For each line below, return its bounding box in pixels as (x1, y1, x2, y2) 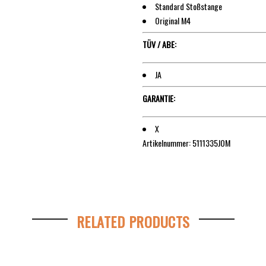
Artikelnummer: (142, 136, 192, 149)
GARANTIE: (142, 91, 175, 104)
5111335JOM (192, 136, 230, 149)
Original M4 (155, 14, 191, 27)
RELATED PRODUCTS (76, 211, 190, 233)
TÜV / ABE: (142, 37, 176, 50)
